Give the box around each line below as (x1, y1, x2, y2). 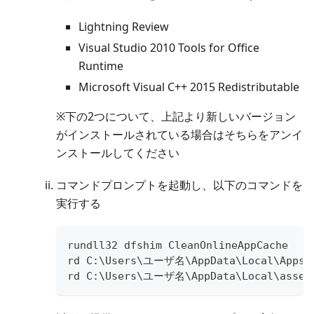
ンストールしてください (56, 144, 179, 161)
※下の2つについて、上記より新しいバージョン (56, 108, 296, 124)
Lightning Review (78, 18, 169, 34)
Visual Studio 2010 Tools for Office (78, 39, 259, 55)
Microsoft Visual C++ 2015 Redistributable (78, 78, 299, 95)
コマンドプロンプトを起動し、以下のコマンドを (56, 177, 303, 193)
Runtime (78, 57, 123, 74)
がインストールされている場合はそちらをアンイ (56, 126, 303, 142)
